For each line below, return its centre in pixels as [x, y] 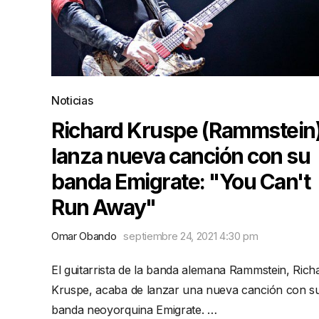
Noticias [72, 100]
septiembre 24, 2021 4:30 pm [191, 236]
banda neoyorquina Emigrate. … [134, 310]
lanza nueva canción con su [181, 156]
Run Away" [104, 207]
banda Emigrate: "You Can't [181, 182]
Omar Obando [84, 236]
